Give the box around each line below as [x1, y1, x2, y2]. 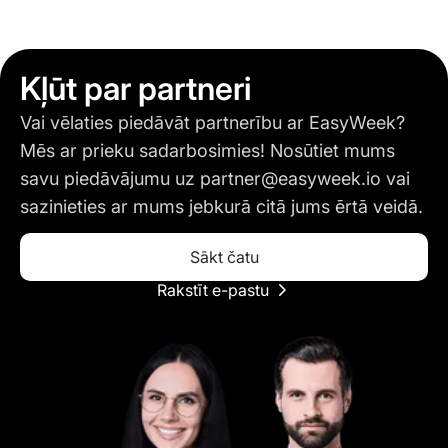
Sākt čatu [189, 247, 259, 268]
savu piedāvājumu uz [20, 168, 200, 190]
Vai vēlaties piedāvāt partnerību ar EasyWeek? [20, 112, 405, 134]
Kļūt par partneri [20, 69, 251, 109]
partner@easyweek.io [200, 168, 381, 190]
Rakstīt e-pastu [157, 280, 269, 301]
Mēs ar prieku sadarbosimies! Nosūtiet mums [20, 140, 395, 162]
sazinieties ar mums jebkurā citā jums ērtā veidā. [20, 196, 423, 218]
